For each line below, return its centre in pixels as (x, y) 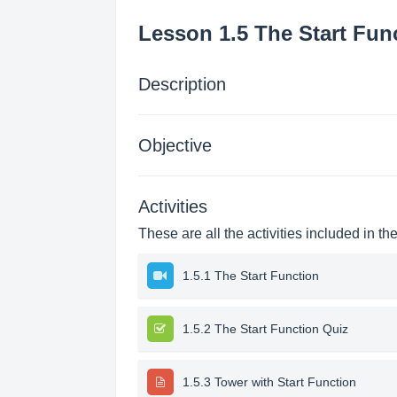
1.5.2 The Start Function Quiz (265, 329)
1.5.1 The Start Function (250, 276)
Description (182, 84)
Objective (175, 145)
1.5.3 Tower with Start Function (269, 382)
